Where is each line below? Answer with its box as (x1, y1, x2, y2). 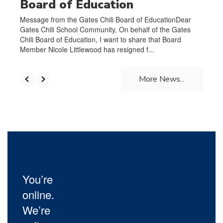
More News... (139, 74, 185, 85)
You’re (22, 171, 53, 187)
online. (22, 187, 54, 203)
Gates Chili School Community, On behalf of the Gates (20, 24, 191, 35)
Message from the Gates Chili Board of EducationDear (20, 14, 191, 25)
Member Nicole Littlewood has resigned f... (20, 44, 154, 55)
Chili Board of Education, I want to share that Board (20, 34, 181, 45)
